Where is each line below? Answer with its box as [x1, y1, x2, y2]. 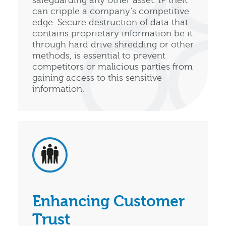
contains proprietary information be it [32, 28, 193, 39]
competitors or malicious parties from [32, 61, 193, 72]
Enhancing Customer [32, 192, 185, 210]
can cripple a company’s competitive [32, 6, 189, 17]
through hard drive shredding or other [32, 39, 194, 50]
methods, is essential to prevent [32, 50, 165, 61]
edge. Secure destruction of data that [32, 17, 188, 28]
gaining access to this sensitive [32, 72, 162, 83]
